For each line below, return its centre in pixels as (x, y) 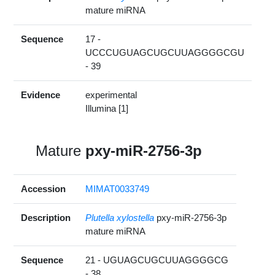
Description (46, 218)
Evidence (41, 95)
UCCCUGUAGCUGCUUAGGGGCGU (165, 53)
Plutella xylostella (120, 218)
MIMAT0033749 (118, 189)
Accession (44, 189)
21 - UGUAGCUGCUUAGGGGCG (157, 260)
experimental (111, 95)
